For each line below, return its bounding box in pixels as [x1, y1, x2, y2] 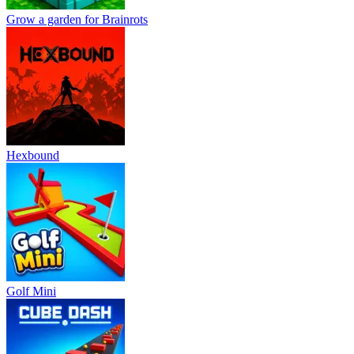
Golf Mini [6, 284, 56, 298]
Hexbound [6, 148, 59, 162]
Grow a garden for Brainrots [6, 12, 148, 26]
